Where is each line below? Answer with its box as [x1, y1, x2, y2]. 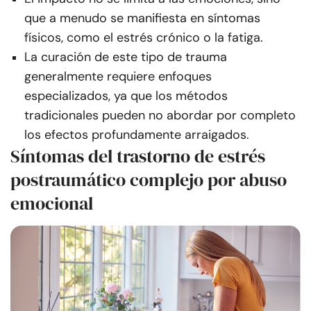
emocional [10, 191, 93, 217]
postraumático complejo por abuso [10, 167, 287, 193]
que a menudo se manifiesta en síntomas [24, 10, 260, 27]
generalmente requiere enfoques [24, 68, 212, 85]
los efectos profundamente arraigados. [24, 126, 249, 144]
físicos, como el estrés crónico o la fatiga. [24, 29, 263, 47]
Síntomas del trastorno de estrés [10, 144, 265, 169]
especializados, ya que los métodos [24, 87, 228, 105]
